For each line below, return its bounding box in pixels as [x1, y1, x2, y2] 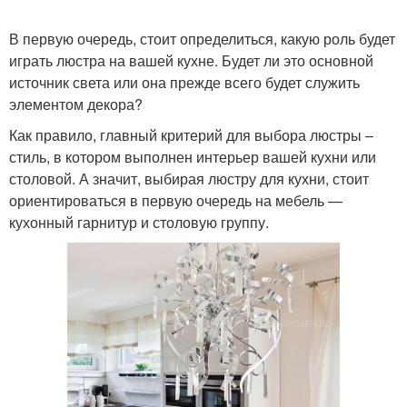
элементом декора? [9, 94, 143, 114]
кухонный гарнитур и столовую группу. [9, 212, 269, 233]
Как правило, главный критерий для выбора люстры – [9, 124, 373, 145]
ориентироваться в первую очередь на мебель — [9, 190, 342, 211]
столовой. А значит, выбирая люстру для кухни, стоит [9, 168, 369, 189]
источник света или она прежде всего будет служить [9, 72, 360, 93]
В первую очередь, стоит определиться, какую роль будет [9, 28, 395, 49]
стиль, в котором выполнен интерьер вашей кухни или [9, 146, 376, 167]
